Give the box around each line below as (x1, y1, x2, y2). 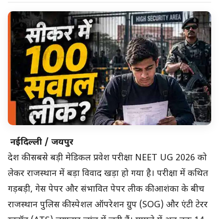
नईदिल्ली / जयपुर (8, 137, 76, 149)
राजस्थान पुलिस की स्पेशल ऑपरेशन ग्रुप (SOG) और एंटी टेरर (8, 199, 208, 211)
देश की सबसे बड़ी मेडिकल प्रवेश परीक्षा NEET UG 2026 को (8, 153, 207, 164)
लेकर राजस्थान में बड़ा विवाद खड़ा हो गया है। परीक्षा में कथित (8, 168, 208, 180)
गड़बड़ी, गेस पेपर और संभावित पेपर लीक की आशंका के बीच (8, 184, 204, 196)
